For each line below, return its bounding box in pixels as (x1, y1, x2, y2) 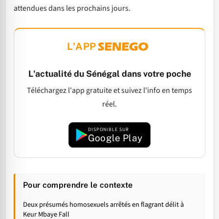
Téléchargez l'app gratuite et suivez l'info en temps (27, 85, 192, 96)
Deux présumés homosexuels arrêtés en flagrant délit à (23, 199, 184, 210)
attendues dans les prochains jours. (14, 2, 131, 14)
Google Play (88, 132, 143, 143)
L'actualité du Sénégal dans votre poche (28, 68, 191, 79)
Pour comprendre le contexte (23, 180, 133, 190)
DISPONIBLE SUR (88, 126, 129, 133)
